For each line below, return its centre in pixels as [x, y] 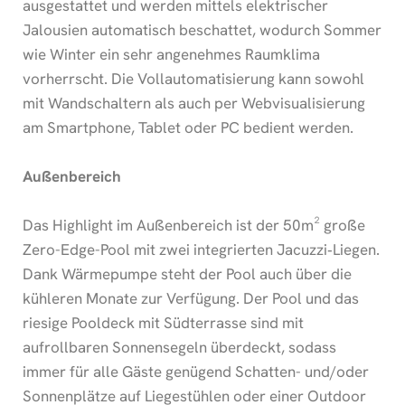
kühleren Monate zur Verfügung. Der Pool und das [191, 299]
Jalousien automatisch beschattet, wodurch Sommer [202, 30]
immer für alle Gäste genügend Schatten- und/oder [196, 372]
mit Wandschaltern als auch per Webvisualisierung [194, 104]
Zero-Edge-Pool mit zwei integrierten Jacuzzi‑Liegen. [201, 250]
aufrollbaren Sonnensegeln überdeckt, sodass [179, 348]
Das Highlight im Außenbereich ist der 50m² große [194, 226]
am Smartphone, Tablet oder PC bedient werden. [188, 128]
